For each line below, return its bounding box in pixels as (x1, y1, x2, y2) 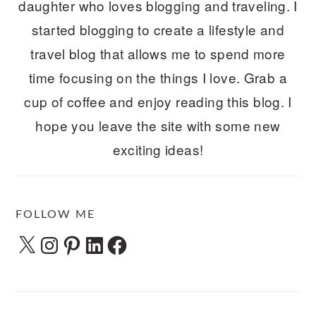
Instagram (37, 231, 101, 250)
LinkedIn (83, 231, 137, 250)
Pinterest (60, 231, 116, 250)
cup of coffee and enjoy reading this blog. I (24, 92, 292, 111)
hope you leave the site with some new (35, 116, 281, 135)
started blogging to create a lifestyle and (32, 20, 284, 39)
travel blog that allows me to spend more (30, 44, 286, 63)
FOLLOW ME (16, 209, 96, 220)
